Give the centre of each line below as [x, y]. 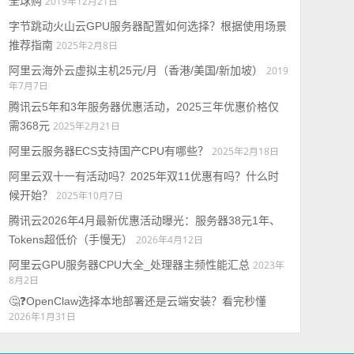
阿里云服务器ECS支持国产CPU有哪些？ [108, 151]
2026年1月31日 [42, 316]
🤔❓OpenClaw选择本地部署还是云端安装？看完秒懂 [137, 301]
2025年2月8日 [87, 45]
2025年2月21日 [86, 126]
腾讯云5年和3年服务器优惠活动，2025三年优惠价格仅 [143, 107]
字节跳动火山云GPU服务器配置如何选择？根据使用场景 [147, 26]
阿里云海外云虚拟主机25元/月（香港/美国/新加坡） [136, 70]
